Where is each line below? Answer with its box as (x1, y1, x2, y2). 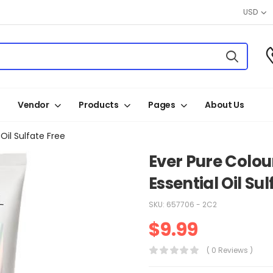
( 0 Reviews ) (207, 245, 253, 255)
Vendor (17, 99, 49, 111)
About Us (205, 99, 244, 111)
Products (79, 99, 119, 111)
